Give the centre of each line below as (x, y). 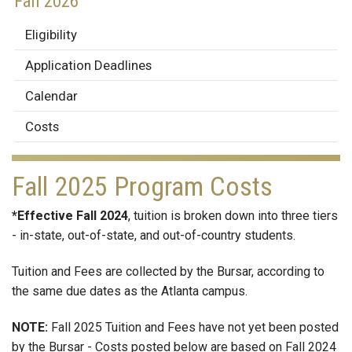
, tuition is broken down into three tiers (233, 216)
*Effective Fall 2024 (70, 216)
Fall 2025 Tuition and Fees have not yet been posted (195, 327)
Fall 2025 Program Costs (145, 187)
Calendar (51, 96)
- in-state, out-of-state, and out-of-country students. (154, 235)
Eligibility (51, 35)
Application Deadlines (88, 65)
